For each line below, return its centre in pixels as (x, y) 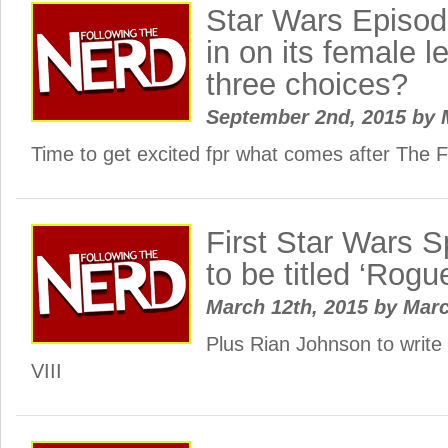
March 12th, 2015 (290, 307)
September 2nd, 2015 (309, 117)
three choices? (307, 84)
